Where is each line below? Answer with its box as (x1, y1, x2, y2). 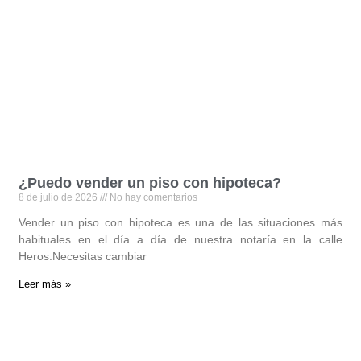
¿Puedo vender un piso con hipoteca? (18, 175, 281, 192)
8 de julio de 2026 (18, 192, 100, 204)
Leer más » (18, 278, 71, 291)
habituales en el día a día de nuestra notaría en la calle (18, 233, 343, 247)
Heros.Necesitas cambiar (18, 250, 147, 263)
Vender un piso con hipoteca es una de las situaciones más (18, 216, 343, 230)
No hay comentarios (106, 192, 197, 204)
